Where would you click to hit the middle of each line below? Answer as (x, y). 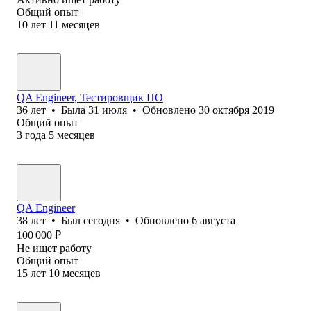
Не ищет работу (54, 248)
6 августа (213, 220)
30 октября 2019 (236, 110)
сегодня (102, 220)
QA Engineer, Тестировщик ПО (90, 97)
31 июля (108, 110)
